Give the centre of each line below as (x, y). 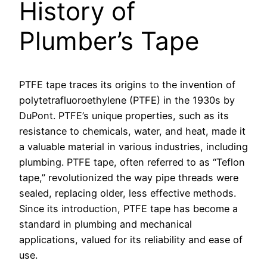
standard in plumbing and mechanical (105, 224)
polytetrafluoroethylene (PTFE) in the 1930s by (127, 100)
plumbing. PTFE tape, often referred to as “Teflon (132, 162)
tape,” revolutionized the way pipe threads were (129, 177)
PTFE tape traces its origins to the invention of (127, 84)
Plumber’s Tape (109, 41)
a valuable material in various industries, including (133, 146)
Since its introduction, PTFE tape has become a (128, 208)
